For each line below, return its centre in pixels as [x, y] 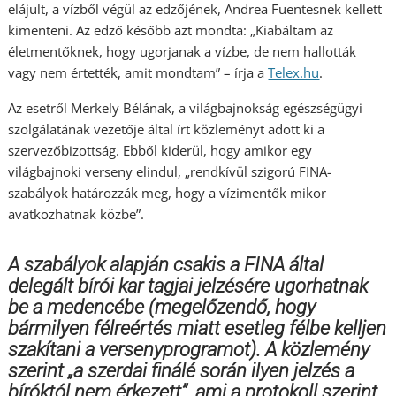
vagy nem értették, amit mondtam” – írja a [138, 73]
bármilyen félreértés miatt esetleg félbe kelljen [198, 329]
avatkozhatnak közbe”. [76, 214]
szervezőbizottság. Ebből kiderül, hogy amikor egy [160, 151]
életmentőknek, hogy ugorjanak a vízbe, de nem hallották [183, 52]
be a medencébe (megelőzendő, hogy [162, 308]
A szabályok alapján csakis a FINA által [166, 265]
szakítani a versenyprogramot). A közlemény [189, 350]
